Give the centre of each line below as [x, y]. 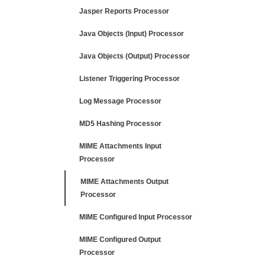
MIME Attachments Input [120, 146]
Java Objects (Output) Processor [135, 56]
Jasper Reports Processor [124, 11]
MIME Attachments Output [125, 182]
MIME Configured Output [120, 240]
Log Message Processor [120, 101]
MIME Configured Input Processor [136, 217]
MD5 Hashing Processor [120, 124]
